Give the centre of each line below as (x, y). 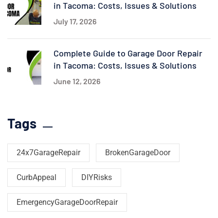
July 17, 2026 (75, 21)
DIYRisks (97, 178)
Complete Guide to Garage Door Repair (128, 53)
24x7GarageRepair (48, 153)
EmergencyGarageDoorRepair (67, 202)
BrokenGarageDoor (138, 153)
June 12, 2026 (77, 81)
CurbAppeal (36, 178)
